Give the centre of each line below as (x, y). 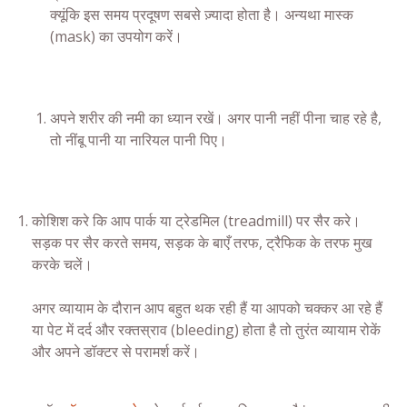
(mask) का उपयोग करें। (116, 37)
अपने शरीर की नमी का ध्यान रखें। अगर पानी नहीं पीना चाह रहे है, (216, 118)
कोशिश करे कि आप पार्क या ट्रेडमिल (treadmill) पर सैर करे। (196, 220)
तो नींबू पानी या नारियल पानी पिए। (139, 139)
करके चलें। (62, 264)
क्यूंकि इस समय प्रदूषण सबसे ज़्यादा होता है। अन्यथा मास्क (202, 15)
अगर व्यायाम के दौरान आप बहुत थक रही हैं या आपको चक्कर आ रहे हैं (207, 308)
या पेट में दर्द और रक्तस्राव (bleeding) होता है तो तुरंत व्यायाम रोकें (206, 329)
